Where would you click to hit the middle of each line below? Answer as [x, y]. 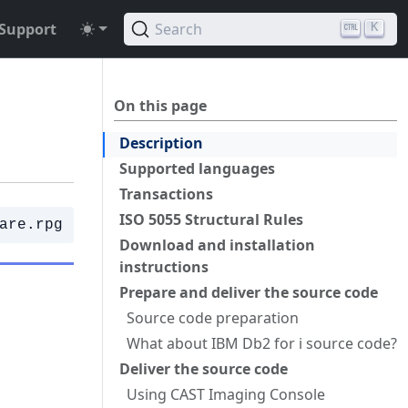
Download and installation [217, 245]
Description [161, 143]
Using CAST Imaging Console [226, 394]
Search [178, 29]
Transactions [166, 194]
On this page [160, 106]
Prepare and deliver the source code [249, 292]
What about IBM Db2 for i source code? [262, 343]
